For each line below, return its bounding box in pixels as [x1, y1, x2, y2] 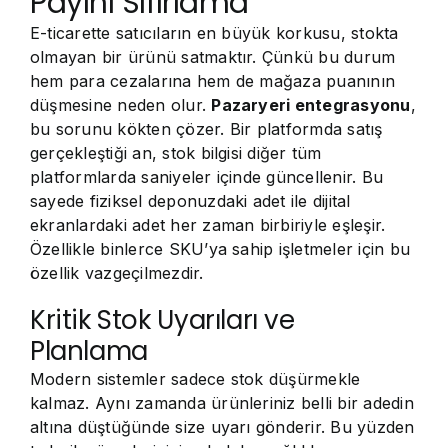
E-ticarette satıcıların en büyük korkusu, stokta [30, 23, 399, 43]
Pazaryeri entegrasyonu [211, 95, 411, 115]
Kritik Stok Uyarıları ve [30, 302, 295, 338]
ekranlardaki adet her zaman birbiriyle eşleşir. [30, 215, 386, 235]
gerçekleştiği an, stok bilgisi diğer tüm [30, 143, 322, 163]
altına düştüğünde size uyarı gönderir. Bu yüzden [30, 417, 415, 437]
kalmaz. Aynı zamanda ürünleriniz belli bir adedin [30, 393, 414, 413]
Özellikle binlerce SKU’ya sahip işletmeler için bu [30, 239, 411, 259]
